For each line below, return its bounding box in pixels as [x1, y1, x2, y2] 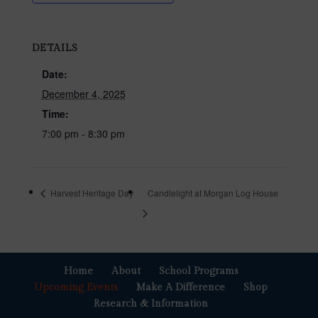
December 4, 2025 [41, 87, 126, 102]
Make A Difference [136, 282, 226, 294]
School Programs [158, 265, 238, 278]
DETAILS [31, 43, 78, 55]
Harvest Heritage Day [48, 187, 133, 199]
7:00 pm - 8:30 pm [41, 126, 125, 141]
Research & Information [94, 298, 209, 310]
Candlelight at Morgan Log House [147, 187, 278, 199]
